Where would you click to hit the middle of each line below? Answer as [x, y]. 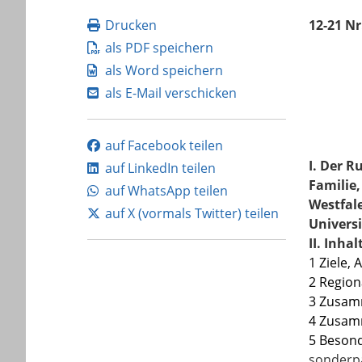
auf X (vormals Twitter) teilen [192, 213]
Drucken [131, 25]
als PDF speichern [159, 48]
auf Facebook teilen [164, 145]
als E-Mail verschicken [171, 93]
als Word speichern [164, 70]
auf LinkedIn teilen [160, 168]
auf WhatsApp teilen [166, 191]
